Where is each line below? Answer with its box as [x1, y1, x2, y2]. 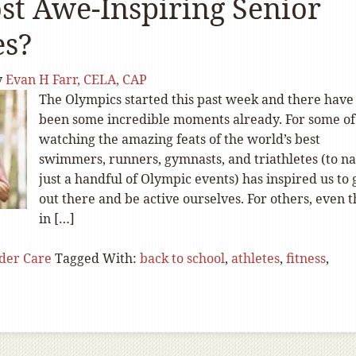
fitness [286, 250, 326, 267]
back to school [140, 250, 225, 267]
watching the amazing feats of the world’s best [39, 130, 320, 148]
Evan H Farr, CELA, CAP [6, 71, 147, 88]
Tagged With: [55, 250, 140, 267]
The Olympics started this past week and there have [39, 91, 354, 108]
